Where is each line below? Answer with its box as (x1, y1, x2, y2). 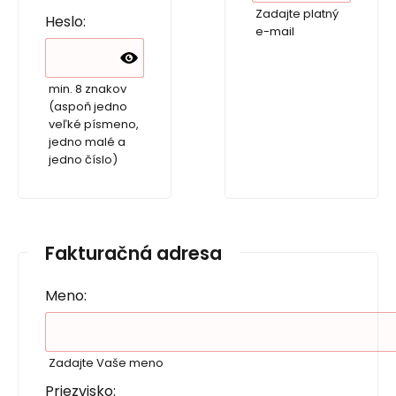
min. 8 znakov (49, 80, 126, 98)
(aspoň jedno (49, 98, 127, 116)
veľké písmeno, (49, 116, 139, 133)
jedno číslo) (49, 151, 118, 169)
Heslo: (45, 11, 86, 33)
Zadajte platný (255, 5, 339, 23)
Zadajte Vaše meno (49, 354, 164, 372)
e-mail (255, 23, 294, 41)
